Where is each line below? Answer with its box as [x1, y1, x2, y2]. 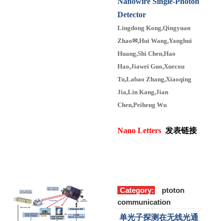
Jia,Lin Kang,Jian [117, 88, 168, 96]
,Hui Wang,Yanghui [138, 37, 192, 44]
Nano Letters [117, 126, 161, 135]
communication [117, 197, 171, 206]
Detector [117, 10, 146, 19]
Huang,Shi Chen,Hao [117, 49, 176, 57]
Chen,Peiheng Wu [117, 101, 170, 109]
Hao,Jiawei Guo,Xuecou [117, 62, 184, 70]
